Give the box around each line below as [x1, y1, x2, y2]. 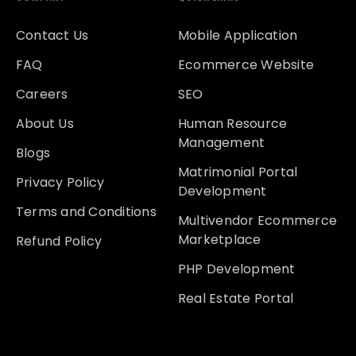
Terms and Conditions [16, 202, 157, 221]
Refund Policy [16, 231, 103, 250]
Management [178, 133, 265, 152]
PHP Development [178, 259, 296, 278]
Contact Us [16, 25, 89, 44]
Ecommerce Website [178, 55, 315, 74]
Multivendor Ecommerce [178, 211, 338, 230]
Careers [16, 84, 68, 103]
